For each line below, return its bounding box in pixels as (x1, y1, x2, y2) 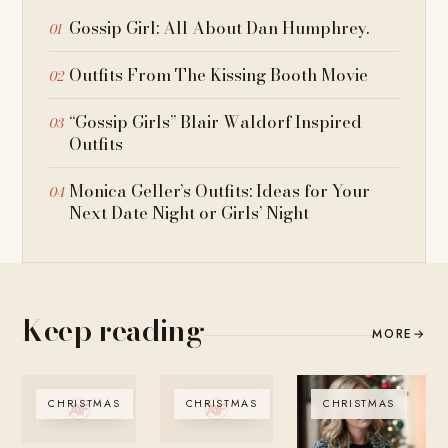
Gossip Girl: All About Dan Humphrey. (69, 14, 370, 41)
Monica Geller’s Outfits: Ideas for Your (69, 177, 371, 204)
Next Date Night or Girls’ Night (69, 199, 310, 226)
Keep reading (22, 306, 205, 353)
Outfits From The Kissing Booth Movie (69, 61, 369, 88)
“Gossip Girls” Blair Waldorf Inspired (69, 108, 363, 135)
